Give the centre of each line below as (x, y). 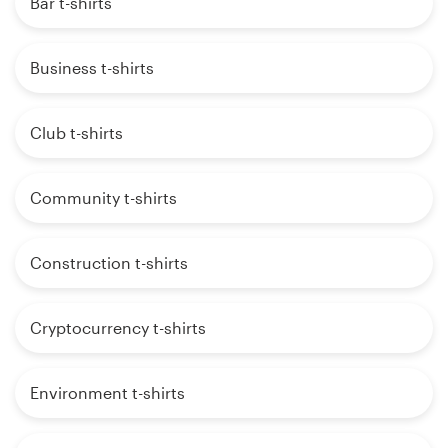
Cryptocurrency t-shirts (118, 328)
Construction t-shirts (109, 263)
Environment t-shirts (107, 393)
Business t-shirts (92, 68)
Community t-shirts (103, 198)
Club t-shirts (76, 133)
